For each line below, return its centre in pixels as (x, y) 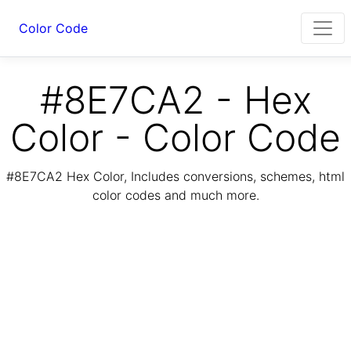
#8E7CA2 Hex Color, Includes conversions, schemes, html (175, 177)
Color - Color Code (175, 138)
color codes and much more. (175, 195)
